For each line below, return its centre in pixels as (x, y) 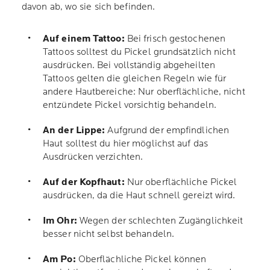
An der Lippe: (74, 130)
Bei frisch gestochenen (175, 39)
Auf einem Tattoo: (84, 39)
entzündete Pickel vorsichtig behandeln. (131, 105)
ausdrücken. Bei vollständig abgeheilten (129, 65)
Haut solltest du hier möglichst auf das (125, 144)
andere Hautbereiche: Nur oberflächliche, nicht (144, 92)
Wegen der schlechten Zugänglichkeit (160, 221)
